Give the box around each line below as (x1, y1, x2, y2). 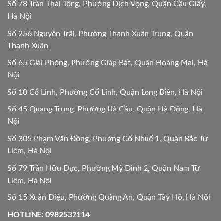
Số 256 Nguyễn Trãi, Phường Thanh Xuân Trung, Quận (7, 29, 193, 37)
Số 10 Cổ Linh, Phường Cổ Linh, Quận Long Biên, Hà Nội (7, 88, 203, 96)
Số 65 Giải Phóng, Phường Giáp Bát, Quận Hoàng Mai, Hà (7, 59, 208, 67)
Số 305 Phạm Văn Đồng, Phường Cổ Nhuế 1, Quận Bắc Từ (7, 135, 208, 143)
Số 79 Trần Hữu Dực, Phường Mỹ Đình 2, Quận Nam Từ (7, 164, 200, 172)
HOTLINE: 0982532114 (7, 210, 90, 219)
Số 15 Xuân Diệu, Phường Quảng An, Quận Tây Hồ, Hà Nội (7, 193, 210, 202)
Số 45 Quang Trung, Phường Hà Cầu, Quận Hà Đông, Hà (7, 105, 202, 113)
